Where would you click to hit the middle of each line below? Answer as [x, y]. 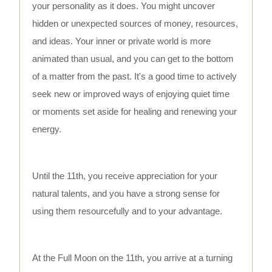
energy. [47, 129]
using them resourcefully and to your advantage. [127, 211]
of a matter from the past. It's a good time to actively [135, 76]
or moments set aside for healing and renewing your [135, 112]
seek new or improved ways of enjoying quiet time [131, 94]
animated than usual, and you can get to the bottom [133, 59]
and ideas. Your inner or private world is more [122, 41]
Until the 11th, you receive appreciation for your [125, 176]
